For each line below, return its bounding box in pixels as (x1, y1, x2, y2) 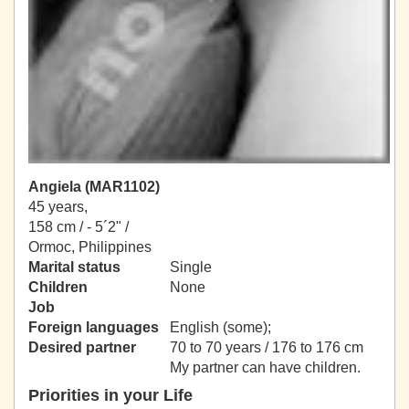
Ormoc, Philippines (28, 239, 152, 256)
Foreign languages (28, 320, 159, 336)
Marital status (28, 259, 121, 276)
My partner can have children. (170, 360, 361, 376)
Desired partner (28, 340, 136, 356)
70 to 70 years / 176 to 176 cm (170, 340, 363, 356)
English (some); (170, 320, 275, 336)
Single (170, 259, 212, 276)
